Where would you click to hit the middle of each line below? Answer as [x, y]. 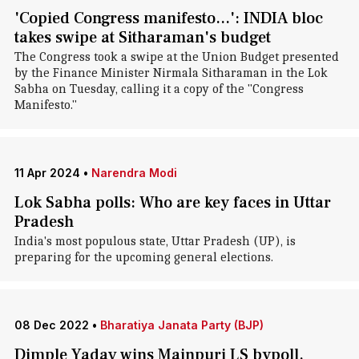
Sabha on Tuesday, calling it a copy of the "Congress [159, 89]
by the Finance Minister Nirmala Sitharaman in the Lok [171, 73]
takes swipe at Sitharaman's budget [142, 38]
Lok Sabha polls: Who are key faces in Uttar [172, 203]
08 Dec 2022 [51, 325]
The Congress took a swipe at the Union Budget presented [176, 57]
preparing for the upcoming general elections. [143, 257]
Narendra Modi [134, 173]
